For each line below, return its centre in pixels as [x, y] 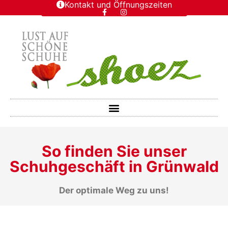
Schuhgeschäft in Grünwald [114, 166]
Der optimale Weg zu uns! [114, 190]
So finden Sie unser [114, 151]
